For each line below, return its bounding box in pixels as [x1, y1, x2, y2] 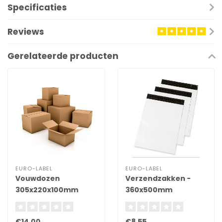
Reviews [7, 26, 44, 38]
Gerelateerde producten [7, 50, 118, 62]
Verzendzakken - [125, 173, 191, 183]
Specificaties [7, 1, 67, 13]
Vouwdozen [15, 173, 60, 183]
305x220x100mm [15, 184, 78, 195]
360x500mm [125, 184, 172, 195]
